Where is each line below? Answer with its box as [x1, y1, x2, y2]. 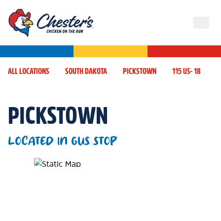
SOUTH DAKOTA [65, 67, 107, 75]
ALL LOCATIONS [8, 67, 49, 75]
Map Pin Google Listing [7, 159, 94, 167]
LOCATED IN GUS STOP [8, 134, 117, 149]
